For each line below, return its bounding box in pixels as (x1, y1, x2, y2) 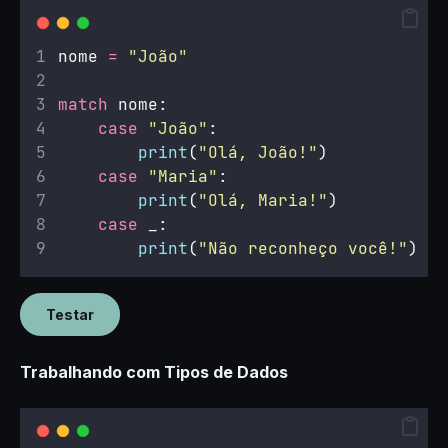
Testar (46, 306, 94, 323)
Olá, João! (207, 142, 308, 163)
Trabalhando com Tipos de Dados (20, 362, 288, 382)
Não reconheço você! (207, 238, 398, 259)
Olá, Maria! (207, 190, 318, 211)
